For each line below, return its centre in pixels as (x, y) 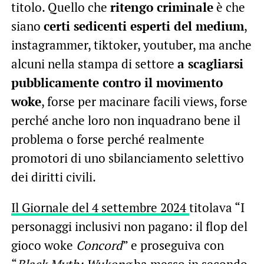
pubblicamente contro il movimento (117, 82)
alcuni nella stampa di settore (94, 63)
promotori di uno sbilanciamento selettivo (127, 158)
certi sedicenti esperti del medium (143, 26)
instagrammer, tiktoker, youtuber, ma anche (131, 44)
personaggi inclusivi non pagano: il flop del (129, 226)
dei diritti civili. (53, 176)
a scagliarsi (210, 63)
